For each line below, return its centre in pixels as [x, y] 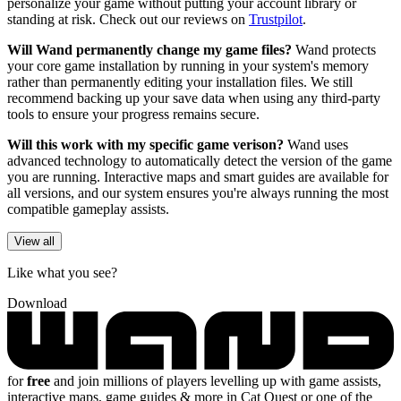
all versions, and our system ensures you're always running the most [198, 192]
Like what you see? [62, 272]
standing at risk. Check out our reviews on [128, 19]
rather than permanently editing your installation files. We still [180, 81]
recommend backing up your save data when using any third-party [194, 98]
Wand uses [318, 144]
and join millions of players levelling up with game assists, [216, 380]
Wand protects [334, 49]
